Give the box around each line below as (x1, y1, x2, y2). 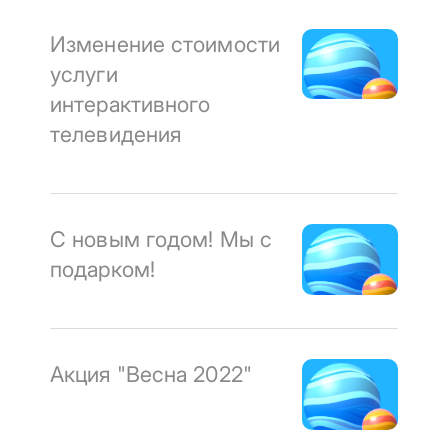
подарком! (50, 256, 155, 283)
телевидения (50, 120, 182, 147)
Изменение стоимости (50, 30, 280, 57)
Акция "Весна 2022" (50, 361, 252, 388)
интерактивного (50, 90, 211, 117)
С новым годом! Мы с (50, 226, 272, 253)
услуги (50, 60, 118, 87)
